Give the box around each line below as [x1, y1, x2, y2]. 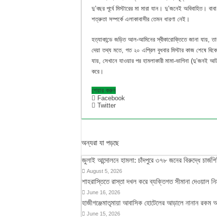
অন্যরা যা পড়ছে [81, 138, 119, 147]
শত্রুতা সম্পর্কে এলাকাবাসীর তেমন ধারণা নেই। [92, 15, 190, 23]
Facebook [97, 94, 125, 102]
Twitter [97, 101, 116, 109]
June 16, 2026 [87, 189, 120, 195]
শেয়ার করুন [92, 86, 116, 94]
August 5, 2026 [87, 168, 122, 174]
